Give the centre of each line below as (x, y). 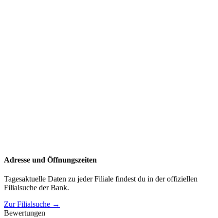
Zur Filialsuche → (32, 204)
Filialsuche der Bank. (36, 188)
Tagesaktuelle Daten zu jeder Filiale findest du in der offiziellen (101, 179)
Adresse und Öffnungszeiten (50, 160)
